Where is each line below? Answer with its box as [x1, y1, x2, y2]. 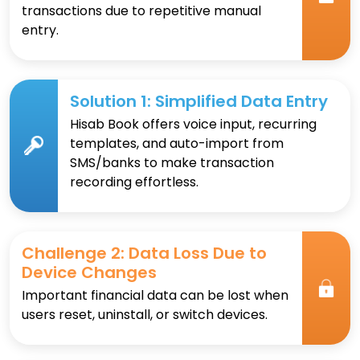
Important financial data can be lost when [22, 285, 288, 305]
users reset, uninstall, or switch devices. [22, 305, 268, 324]
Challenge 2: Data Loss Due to [22, 241, 267, 264]
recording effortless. [70, 172, 198, 191]
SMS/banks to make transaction [70, 153, 274, 172]
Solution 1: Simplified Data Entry [70, 89, 328, 112]
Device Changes [22, 260, 157, 284]
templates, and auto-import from [70, 133, 284, 153]
